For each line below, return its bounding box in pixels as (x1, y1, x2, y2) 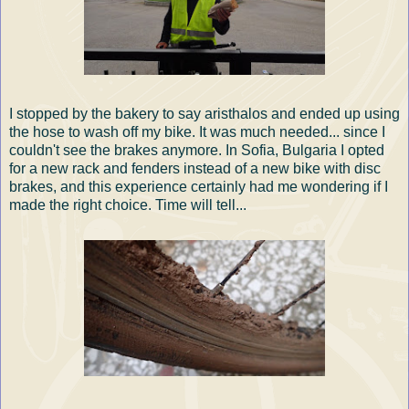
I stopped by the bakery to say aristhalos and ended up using (9, 105, 400, 121)
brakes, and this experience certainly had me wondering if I (9, 178, 388, 194)
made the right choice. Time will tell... (9, 196, 246, 213)
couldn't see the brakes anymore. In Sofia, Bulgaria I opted (9, 142, 384, 158)
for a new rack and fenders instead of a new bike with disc (9, 160, 381, 176)
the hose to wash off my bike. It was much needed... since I (9, 123, 385, 140)
